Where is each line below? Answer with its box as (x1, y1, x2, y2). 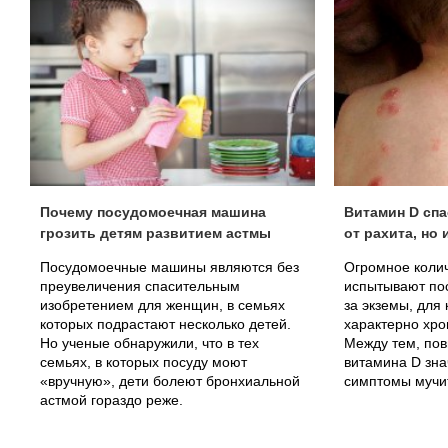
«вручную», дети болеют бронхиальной (40, 373, 300, 389)
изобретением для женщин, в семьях (40, 297, 285, 313)
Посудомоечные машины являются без (40, 259, 299, 275)
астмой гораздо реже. (40, 392, 183, 408)
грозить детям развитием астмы (40, 225, 271, 241)
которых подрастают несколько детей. (40, 316, 291, 332)
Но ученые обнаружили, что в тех (40, 335, 259, 351)
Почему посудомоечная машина (40, 204, 266, 220)
